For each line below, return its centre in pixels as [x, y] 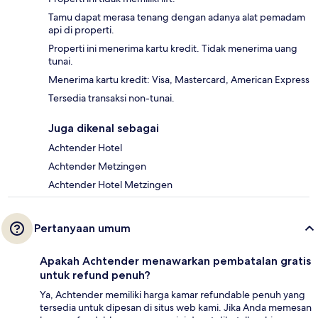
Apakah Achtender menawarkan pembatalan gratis [175, 261]
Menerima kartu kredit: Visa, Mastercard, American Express [179, 80]
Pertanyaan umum [82, 229]
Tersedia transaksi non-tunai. [111, 98]
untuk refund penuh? [95, 275]
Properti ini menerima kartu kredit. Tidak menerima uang [173, 49]
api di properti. [81, 30]
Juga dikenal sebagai [104, 128]
